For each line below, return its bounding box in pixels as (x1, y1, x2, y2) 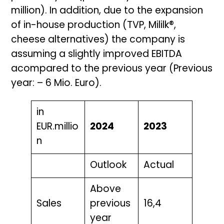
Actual (143, 161, 174, 171)
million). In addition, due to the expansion (11, 6, 203, 16)
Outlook (89, 161, 126, 171)
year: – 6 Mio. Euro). (11, 79, 102, 89)
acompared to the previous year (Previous (11, 64, 213, 74)
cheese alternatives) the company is (11, 35, 185, 45)
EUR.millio (36, 122, 78, 132)
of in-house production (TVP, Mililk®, (11, 21, 176, 31)
